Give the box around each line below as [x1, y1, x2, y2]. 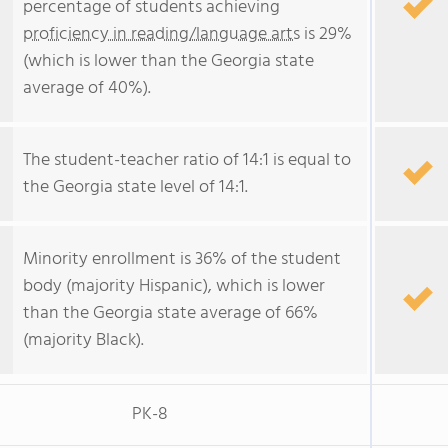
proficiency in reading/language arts [23, 20, 300, 49]
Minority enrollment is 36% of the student [23, 245, 341, 274]
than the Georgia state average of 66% [23, 299, 318, 328]
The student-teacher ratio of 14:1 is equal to [23, 146, 351, 175]
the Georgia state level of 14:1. [23, 173, 248, 202]
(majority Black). [23, 326, 144, 355]
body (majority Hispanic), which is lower [23, 272, 325, 301]
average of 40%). [23, 74, 151, 103]
